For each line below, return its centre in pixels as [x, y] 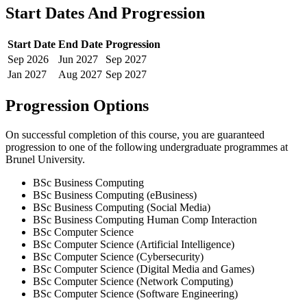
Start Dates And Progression [105, 13]
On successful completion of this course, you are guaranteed [135, 135]
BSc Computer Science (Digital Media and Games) [144, 269]
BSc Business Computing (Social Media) [122, 208]
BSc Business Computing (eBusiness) [115, 195]
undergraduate [191, 147]
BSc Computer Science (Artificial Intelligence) [134, 245]
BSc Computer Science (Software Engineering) [135, 294]
